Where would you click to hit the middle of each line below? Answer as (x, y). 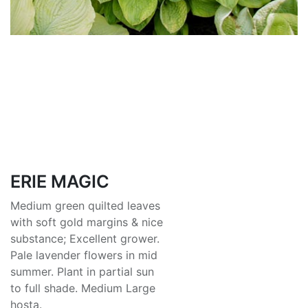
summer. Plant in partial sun (82, 271)
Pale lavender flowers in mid (84, 255)
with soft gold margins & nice (87, 222)
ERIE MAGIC (60, 181)
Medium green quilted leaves (85, 205)
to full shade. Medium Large (83, 288)
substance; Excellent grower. (85, 238)
